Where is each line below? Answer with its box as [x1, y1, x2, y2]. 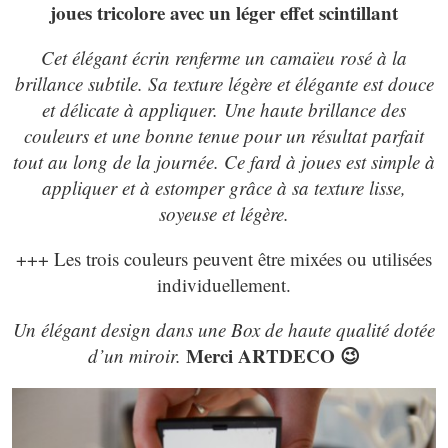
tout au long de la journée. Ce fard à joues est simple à [13, 148, 435, 174]
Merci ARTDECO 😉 [186, 341, 360, 369]
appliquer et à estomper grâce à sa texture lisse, [42, 174, 406, 200]
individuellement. [157, 271, 291, 297]
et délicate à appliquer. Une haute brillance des [42, 96, 406, 122]
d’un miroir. [88, 342, 186, 368]
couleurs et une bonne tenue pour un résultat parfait [24, 122, 424, 148]
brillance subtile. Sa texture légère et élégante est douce [14, 70, 434, 96]
